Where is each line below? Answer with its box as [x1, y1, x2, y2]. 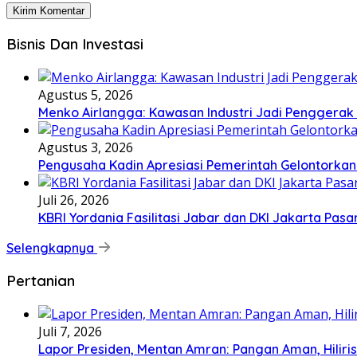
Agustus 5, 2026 [38, 85, 133, 104]
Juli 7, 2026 [38, 323, 102, 340]
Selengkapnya [6, 239, 97, 256]
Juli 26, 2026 [38, 190, 109, 209]
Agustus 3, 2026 [38, 138, 133, 156]
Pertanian [6, 271, 75, 291]
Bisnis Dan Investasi [6, 33, 143, 53]
